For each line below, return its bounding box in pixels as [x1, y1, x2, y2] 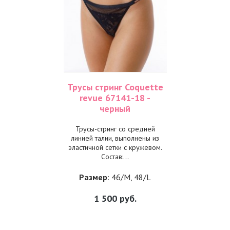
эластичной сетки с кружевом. [68, 143, 162, 152]
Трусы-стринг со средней [75, 124, 155, 133]
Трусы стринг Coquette [67, 81, 163, 93]
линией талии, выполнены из [71, 133, 159, 143]
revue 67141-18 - [80, 92, 150, 104]
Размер [79, 172, 107, 182]
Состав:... [101, 152, 129, 161]
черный [100, 103, 130, 114]
